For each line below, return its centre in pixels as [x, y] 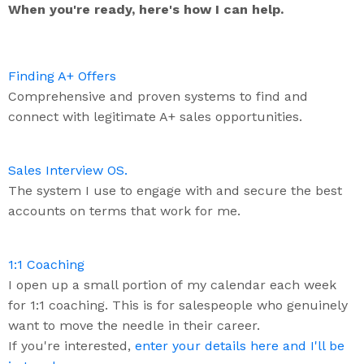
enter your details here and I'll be [240, 345]
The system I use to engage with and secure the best [175, 190]
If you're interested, [71, 345]
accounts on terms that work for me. [126, 210]
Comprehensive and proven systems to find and [158, 96]
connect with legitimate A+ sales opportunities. [157, 116]
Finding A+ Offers [62, 76]
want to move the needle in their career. [136, 325]
